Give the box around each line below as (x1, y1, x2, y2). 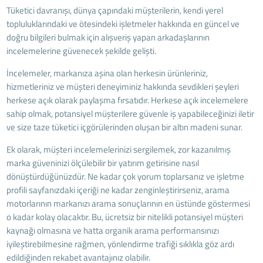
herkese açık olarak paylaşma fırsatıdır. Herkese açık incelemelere (6, 93, 249, 107)
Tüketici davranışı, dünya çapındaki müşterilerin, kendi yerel (6, 3, 224, 17)
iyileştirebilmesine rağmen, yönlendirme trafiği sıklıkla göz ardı (6, 237, 235, 251)
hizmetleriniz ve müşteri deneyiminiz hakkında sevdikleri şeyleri (6, 79, 240, 93)
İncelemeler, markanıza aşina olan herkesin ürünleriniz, (6, 66, 208, 80)
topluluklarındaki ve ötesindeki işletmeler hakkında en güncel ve (6, 16, 240, 31)
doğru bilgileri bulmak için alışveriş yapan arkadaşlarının (6, 30, 210, 44)
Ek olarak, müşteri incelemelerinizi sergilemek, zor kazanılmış (6, 142, 231, 156)
